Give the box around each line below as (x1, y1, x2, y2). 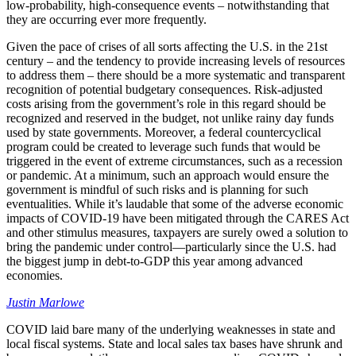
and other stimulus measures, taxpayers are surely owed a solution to (6, 225, 348, 239)
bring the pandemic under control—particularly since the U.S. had (6, 239, 336, 253)
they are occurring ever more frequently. (6, 12, 207, 26)
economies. (6, 268, 63, 282)
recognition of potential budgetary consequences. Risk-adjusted (6, 82, 323, 96)
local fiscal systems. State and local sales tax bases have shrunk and (6, 336, 342, 350)
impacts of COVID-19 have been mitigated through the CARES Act (6, 211, 349, 225)
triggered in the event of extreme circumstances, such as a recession (6, 153, 342, 168)
